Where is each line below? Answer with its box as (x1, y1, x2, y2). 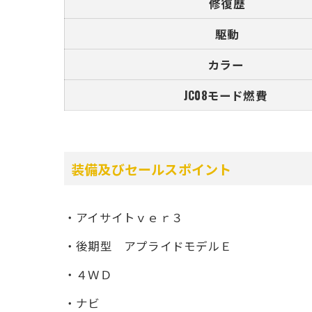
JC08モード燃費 (184, 86, 267, 104)
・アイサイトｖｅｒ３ (64, 208, 183, 226)
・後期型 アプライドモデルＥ (64, 237, 232, 254)
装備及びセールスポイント (71, 159, 232, 178)
